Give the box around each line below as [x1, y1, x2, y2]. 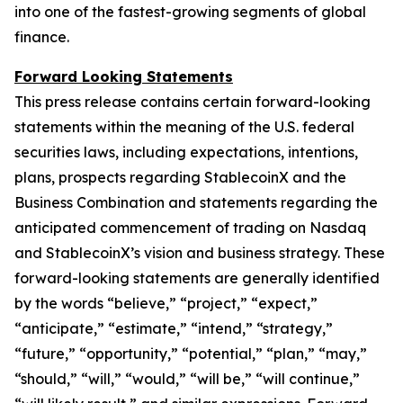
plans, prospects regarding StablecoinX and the [14, 168, 346, 186]
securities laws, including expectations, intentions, [14, 143, 358, 161]
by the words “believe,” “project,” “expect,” [14, 294, 318, 312]
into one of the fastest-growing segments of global [14, 3, 366, 21]
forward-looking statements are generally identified [14, 269, 380, 287]
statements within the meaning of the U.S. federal [14, 118, 354, 136]
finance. [14, 28, 69, 46]
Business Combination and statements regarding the [14, 193, 378, 211]
